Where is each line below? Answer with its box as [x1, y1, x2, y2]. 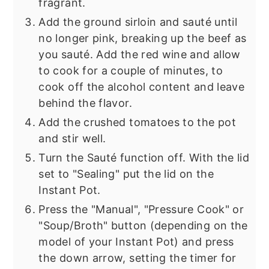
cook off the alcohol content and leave [38, 80, 245, 94]
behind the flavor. [38, 97, 132, 110]
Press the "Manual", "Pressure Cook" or [38, 203, 244, 216]
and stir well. [38, 132, 106, 145]
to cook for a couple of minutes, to [38, 64, 223, 77]
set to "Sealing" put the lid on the [38, 168, 214, 181]
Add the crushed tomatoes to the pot [38, 116, 236, 129]
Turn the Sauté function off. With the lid [38, 151, 250, 165]
